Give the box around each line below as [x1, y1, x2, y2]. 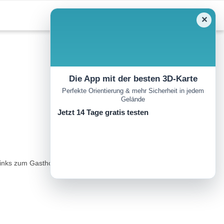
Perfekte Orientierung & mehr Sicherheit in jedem [62, 87, 204, 95]
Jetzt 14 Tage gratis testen [57, 108, 148, 117]
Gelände [121, 95, 145, 103]
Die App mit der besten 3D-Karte [68, 74, 197, 83]
